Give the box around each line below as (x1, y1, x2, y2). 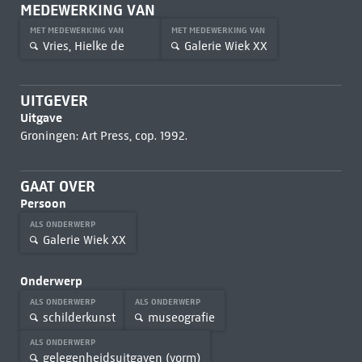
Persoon (19, 196, 66, 211)
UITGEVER (19, 91, 88, 110)
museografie (147, 309, 215, 325)
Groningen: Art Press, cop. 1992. (19, 128, 187, 143)
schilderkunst (42, 309, 116, 325)
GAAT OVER (19, 177, 95, 196)
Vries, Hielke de (42, 38, 124, 53)
